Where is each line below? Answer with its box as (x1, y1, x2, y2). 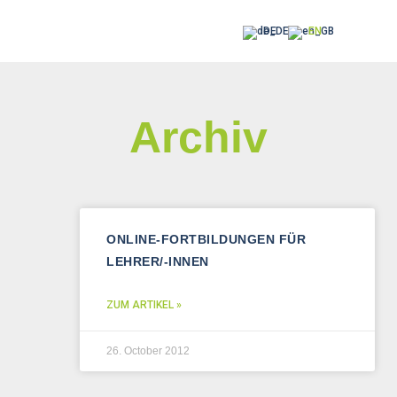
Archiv (129, 112, 268, 162)
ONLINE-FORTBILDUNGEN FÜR (106, 231, 306, 246)
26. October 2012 (106, 344, 190, 357)
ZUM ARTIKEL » (106, 298, 182, 311)
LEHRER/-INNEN (106, 253, 209, 269)
